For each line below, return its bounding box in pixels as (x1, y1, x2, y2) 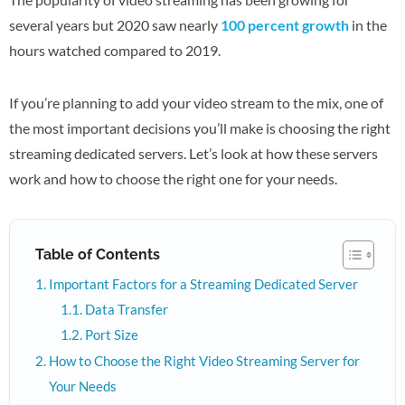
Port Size (85, 326, 139, 343)
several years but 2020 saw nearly (9, 16, 221, 33)
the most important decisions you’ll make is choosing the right (9, 119, 391, 137)
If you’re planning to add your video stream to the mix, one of (9, 94, 383, 111)
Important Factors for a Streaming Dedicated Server (49, 276, 358, 292)
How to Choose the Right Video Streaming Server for (49, 353, 360, 369)
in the (349, 16, 387, 33)
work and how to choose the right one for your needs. (9, 170, 337, 187)
